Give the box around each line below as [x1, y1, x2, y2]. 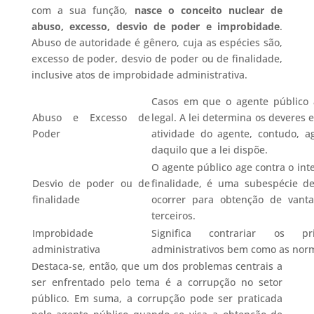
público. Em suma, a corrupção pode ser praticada [31, 292, 283, 306]
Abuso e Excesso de [32, 111, 150, 125]
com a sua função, [31, 4, 135, 18]
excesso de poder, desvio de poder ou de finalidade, [31, 52, 283, 66]
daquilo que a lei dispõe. [151, 143, 268, 157]
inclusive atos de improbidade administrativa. [31, 68, 247, 82]
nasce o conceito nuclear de [134, 4, 283, 18]
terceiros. [151, 209, 196, 223]
